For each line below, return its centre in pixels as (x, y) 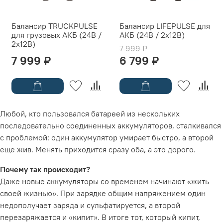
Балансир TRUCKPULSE (55, 26)
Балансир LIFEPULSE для (165, 26)
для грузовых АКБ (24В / (56, 35)
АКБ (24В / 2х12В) (152, 35)
